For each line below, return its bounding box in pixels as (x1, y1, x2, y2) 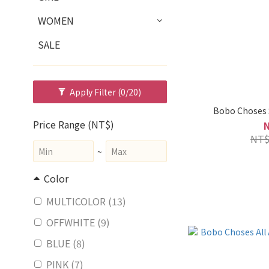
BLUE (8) (46, 236, 85, 250)
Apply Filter (70, 86, 118, 98)
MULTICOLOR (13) (46, 194, 126, 208)
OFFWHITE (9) (46, 215, 110, 229)
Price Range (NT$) (33, 117, 114, 131)
